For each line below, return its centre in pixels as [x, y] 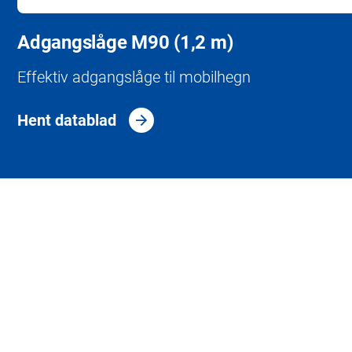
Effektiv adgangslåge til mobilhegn [134, 76]
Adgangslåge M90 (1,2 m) [125, 41]
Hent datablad [67, 119]
